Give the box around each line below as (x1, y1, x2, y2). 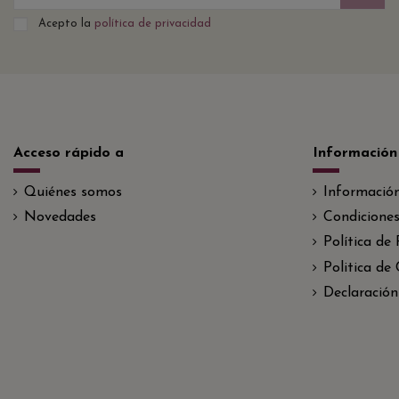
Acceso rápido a (13, 146, 124, 161)
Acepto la (38, 17, 94, 29)
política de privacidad (94, 17, 211, 29)
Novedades (24, 210, 96, 225)
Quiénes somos (24, 184, 122, 199)
